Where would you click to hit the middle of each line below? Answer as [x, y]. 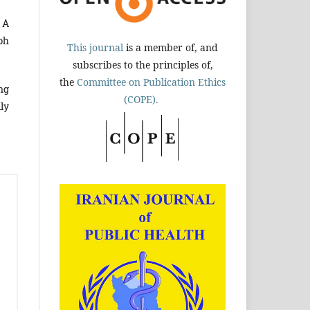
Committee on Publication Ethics [151, 82]
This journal [95, 47]
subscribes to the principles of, [143, 64]
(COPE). [143, 99]
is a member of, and [171, 47]
